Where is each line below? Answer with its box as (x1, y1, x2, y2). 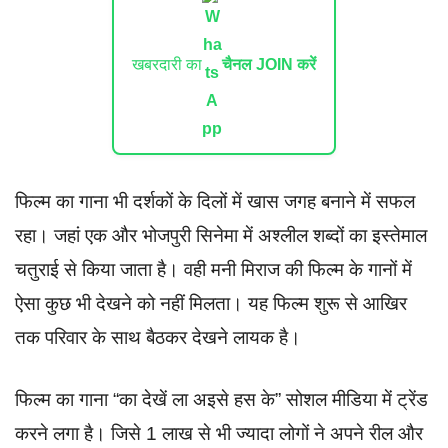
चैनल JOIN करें (222, 55, 316, 73)
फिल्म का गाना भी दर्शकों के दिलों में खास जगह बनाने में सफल (15, 190, 415, 212)
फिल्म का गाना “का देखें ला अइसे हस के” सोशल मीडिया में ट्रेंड (15, 389, 428, 411)
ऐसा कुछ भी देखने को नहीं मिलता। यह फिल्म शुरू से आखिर (15, 292, 407, 314)
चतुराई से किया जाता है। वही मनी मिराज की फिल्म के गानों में (15, 258, 412, 280)
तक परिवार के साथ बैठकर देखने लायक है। (15, 326, 301, 348)
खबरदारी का (132, 55, 202, 73)
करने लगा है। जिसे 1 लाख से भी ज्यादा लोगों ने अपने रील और (15, 423, 423, 445)
